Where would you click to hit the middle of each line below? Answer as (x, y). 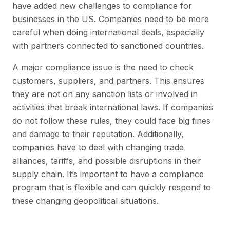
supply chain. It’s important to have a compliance (108, 174)
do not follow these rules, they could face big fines (111, 120)
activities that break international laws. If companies (113, 107)
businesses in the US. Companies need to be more (111, 19)
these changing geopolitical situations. (85, 200)
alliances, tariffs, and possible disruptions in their (107, 160)
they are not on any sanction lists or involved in (105, 94)
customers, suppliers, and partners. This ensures (108, 80)
